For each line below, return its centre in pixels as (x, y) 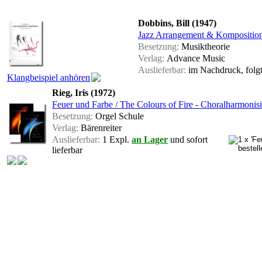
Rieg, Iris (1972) (84, 93)
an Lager (150, 140)
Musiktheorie (204, 47)
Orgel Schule (118, 116)
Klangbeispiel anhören (49, 78)
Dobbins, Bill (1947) (177, 23)
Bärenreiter (100, 128)
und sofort (188, 140)
